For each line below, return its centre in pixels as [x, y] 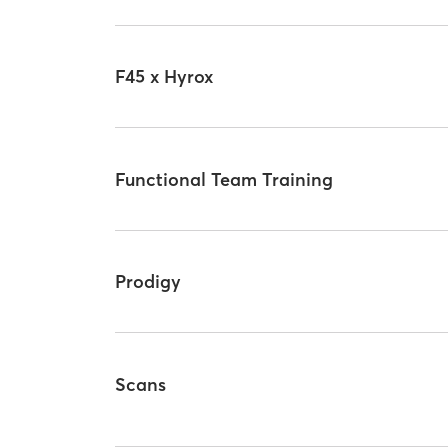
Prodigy [148, 282]
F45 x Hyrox [164, 77]
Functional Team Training [224, 179]
